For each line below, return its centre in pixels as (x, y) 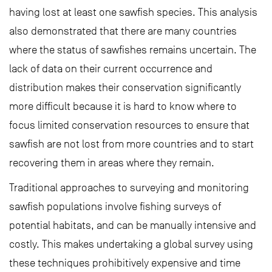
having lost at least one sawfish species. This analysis (133, 12)
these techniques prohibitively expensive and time (125, 263)
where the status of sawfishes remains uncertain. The (133, 50)
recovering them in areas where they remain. (112, 163)
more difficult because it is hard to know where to (123, 106)
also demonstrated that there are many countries (123, 31)
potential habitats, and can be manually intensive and (133, 225)
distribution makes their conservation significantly (125, 87)
